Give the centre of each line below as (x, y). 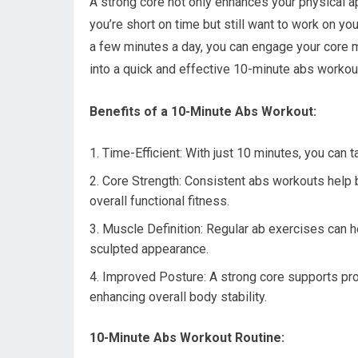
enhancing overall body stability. (178, 297)
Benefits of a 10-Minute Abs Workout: (203, 111)
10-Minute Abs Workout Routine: (187, 338)
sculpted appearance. (149, 249)
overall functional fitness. (159, 201)
